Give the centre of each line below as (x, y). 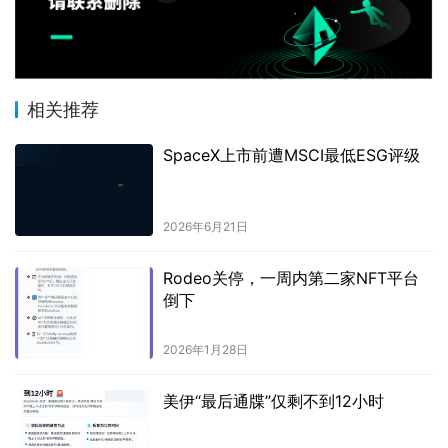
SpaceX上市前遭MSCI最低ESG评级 (291, 155)
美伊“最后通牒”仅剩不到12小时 (273, 400)
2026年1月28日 (205, 349)
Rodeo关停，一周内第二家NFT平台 (290, 278)
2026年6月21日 (205, 227)
